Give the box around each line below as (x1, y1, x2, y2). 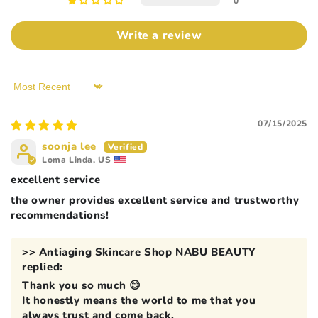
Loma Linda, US (42, 153, 111, 165)
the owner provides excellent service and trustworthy (11, 192, 300, 207)
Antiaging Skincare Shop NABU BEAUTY (38, 244, 256, 259)
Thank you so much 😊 (22, 278, 141, 292)
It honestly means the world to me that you (22, 292, 256, 307)
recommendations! (11, 207, 109, 222)
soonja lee (42, 138, 97, 153)
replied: (22, 259, 63, 274)
